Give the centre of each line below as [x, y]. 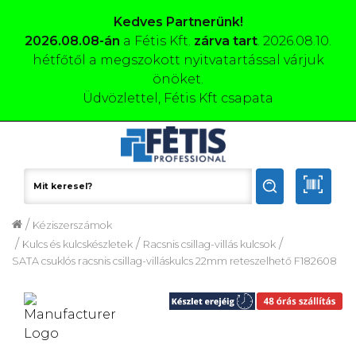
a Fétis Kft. [157, 41]
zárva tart [226, 41]
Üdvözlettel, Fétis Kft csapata [178, 98]
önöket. [178, 79]
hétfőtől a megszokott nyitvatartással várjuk [178, 60]
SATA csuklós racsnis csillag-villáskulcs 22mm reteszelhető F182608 [174, 261]
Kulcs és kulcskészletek [77, 244]
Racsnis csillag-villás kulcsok [209, 244]
